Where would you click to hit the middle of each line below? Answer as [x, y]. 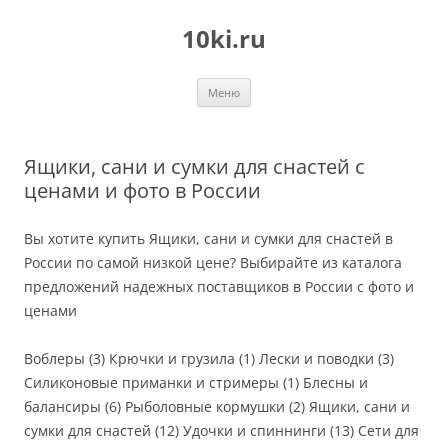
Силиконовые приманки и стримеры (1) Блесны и [196, 382]
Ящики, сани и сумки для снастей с [194, 166]
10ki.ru [224, 38]
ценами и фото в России [142, 190]
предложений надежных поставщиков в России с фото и [219, 286]
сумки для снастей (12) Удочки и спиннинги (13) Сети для [221, 430]
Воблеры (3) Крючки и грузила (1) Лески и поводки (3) [209, 358]
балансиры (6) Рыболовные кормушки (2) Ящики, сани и [217, 406]
